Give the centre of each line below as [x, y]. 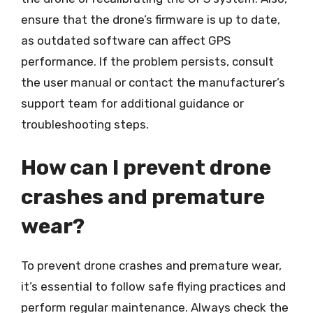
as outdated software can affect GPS [126, 41]
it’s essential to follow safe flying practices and [153, 286]
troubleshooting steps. [85, 124]
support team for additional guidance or [132, 103]
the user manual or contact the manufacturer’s [153, 82]
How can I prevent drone [146, 167]
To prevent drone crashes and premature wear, [151, 265]
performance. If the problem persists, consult [147, 61]
